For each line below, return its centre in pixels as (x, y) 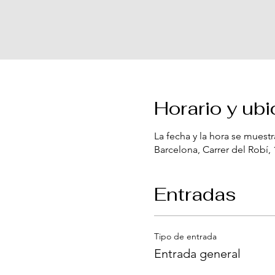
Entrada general (197, 253)
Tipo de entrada (185, 236)
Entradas (195, 194)
